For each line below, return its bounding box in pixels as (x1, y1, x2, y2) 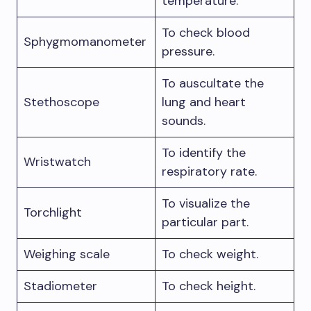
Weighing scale (24, 246, 110, 262)
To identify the (162, 144, 246, 161)
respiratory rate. (162, 163, 257, 180)
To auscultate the (162, 75, 264, 92)
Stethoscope (24, 94, 99, 110)
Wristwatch (24, 153, 91, 170)
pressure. (162, 43, 215, 60)
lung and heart (162, 94, 246, 110)
